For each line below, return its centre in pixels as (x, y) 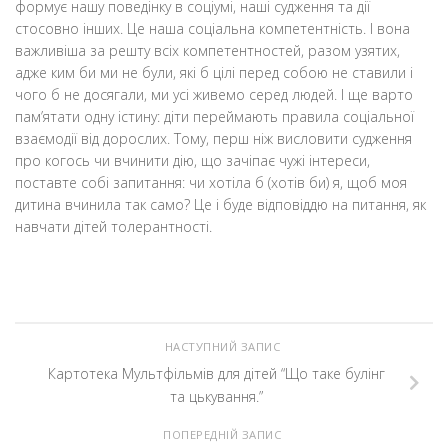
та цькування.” (216, 397)
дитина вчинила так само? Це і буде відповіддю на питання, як (220, 205)
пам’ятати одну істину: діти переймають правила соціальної (214, 117)
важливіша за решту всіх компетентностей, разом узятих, (207, 51)
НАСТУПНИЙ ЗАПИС (224, 346)
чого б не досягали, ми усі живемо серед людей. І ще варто (214, 95)
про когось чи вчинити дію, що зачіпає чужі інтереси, (192, 161)
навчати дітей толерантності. (113, 227)
